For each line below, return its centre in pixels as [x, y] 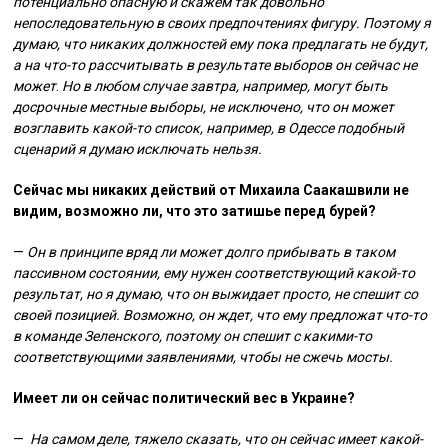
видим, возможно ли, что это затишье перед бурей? [195, 211]
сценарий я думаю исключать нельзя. [138, 149]
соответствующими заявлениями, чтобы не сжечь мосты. [203, 357]
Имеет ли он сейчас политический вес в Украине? [184, 398]
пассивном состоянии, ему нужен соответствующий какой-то [214, 273]
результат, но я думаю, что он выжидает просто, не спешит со [216, 294]
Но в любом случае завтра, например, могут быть [225, 86]
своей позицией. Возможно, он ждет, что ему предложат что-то [220, 315]
